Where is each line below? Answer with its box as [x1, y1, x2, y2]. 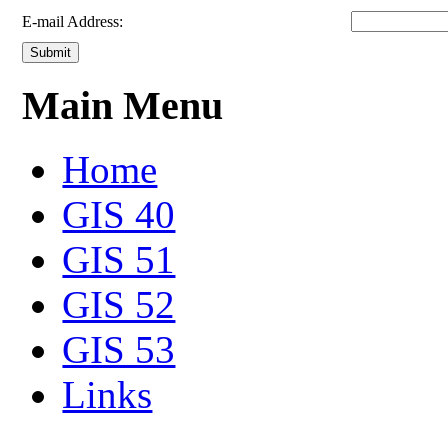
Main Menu [22, 82, 224, 128]
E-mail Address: [22, 12, 124, 30]
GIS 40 [62, 193, 176, 237]
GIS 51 [62, 238, 176, 282]
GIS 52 [62, 283, 176, 327]
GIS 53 [62, 328, 176, 372]
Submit [30, 44, 72, 60]
